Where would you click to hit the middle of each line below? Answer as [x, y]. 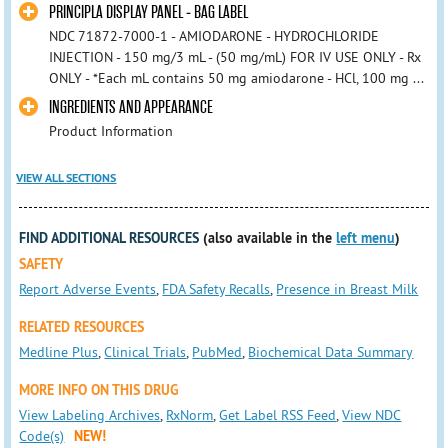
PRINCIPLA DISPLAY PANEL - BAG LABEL [148, 13]
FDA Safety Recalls [216, 288]
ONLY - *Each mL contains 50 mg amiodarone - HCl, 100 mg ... [236, 78]
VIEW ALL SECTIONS [66, 177]
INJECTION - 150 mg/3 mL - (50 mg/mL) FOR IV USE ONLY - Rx [234, 57]
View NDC [372, 414]
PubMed [217, 351]
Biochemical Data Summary [331, 351]
